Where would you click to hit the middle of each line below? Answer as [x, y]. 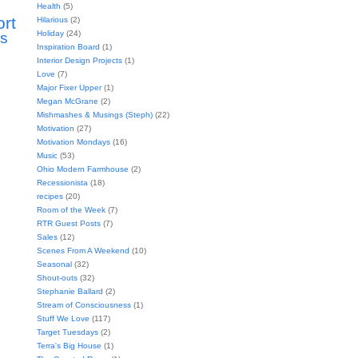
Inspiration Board [68, 46]
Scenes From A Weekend [83, 250]
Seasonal [54, 264]
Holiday [50, 33]
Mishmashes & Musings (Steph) [95, 114]
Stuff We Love [63, 318]
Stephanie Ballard [70, 291]
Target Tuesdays [68, 332]
